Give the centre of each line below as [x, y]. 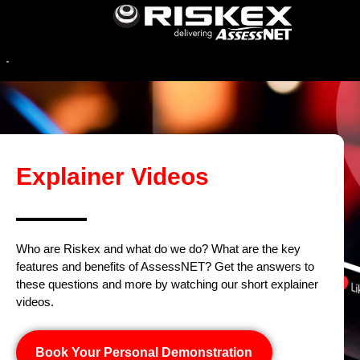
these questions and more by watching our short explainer [167, 284]
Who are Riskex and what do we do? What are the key [158, 248]
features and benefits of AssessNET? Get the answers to [165, 266]
